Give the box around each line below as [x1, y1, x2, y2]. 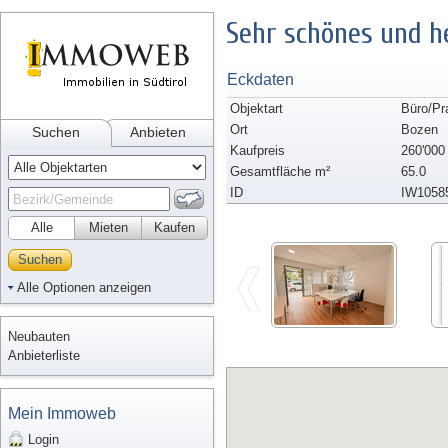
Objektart [230, 101, 283, 116]
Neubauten [8, 329, 70, 344]
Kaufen [154, 220, 195, 235]
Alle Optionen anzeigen [17, 280, 151, 295]
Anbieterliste [8, 348, 80, 363]
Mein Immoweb [8, 405, 116, 422]
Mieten [88, 220, 128, 235]
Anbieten [129, 124, 186, 140]
